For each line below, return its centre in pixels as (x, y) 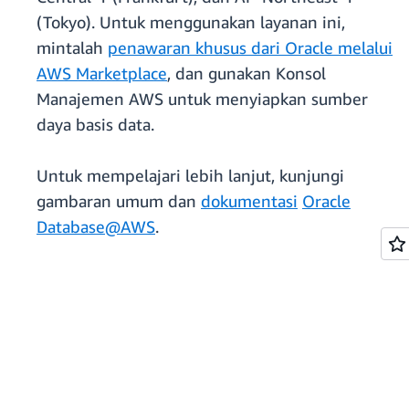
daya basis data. (95, 125)
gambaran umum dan (119, 201)
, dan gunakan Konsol (246, 73)
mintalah (72, 48)
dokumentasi (249, 201)
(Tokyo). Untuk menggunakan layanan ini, (191, 22)
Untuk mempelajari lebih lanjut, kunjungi (190, 176)
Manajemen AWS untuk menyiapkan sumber (202, 99)
